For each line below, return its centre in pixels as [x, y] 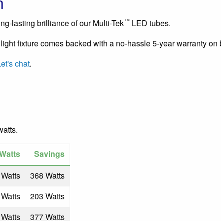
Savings [49, 154]
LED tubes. [150, 23]
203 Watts [47, 196]
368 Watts [47, 175]
